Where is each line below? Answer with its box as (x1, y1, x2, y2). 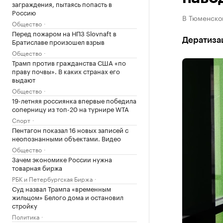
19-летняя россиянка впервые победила (12, 95, 136, 105)
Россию (12, 7, 36, 17)
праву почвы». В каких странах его (12, 66, 120, 76)
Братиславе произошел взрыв (12, 36, 105, 46)
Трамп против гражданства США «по (12, 57, 126, 67)
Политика (12, 212, 39, 221)
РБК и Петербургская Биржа (12, 174, 93, 183)
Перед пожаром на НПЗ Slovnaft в (12, 28, 116, 38)
